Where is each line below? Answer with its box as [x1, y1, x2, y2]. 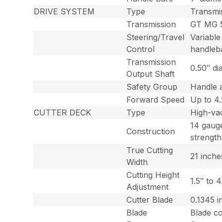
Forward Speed [126, 94, 185, 105]
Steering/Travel [126, 32, 185, 42]
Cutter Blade [126, 194, 173, 205]
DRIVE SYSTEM [34, 6, 95, 16]
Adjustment [126, 181, 169, 192]
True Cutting [126, 145, 173, 155]
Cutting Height [126, 169, 180, 180]
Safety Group [126, 81, 178, 92]
